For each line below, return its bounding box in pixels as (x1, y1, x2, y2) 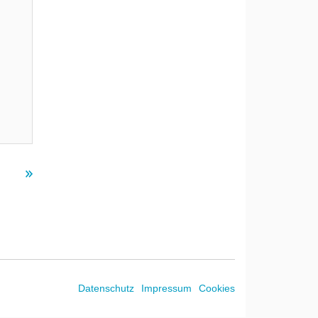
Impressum (141, 283, 192, 295)
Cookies (199, 283, 235, 295)
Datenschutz (78, 283, 134, 295)
